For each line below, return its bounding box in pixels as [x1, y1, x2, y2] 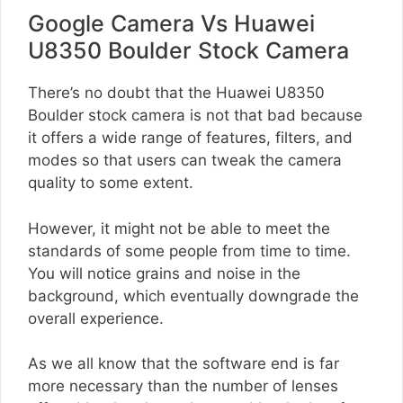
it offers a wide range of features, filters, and [28, 129, 353, 148]
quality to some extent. [28, 174, 193, 193]
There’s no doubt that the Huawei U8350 [28, 84, 325, 103]
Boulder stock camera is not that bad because [28, 106, 363, 125]
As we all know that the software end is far [28, 354, 339, 373]
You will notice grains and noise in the [28, 264, 300, 282]
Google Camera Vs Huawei [28, 10, 315, 38]
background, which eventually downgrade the [28, 286, 359, 305]
